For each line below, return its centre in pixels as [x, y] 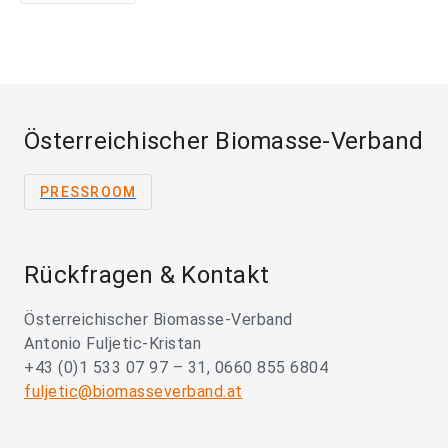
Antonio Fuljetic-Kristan [112, 343]
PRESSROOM [88, 192]
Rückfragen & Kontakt [146, 275]
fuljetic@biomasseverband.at [133, 391]
